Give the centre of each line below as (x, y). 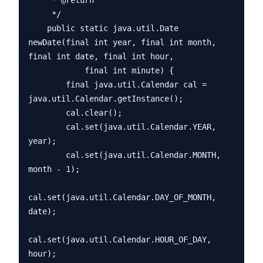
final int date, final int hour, (101, 56)
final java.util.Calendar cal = (47, 85)
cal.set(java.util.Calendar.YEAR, (47, 127)
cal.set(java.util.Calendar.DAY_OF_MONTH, (122, 197)
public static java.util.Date (38, 28)
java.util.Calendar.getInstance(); (106, 99)
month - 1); (54, 169)
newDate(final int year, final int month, (122, 42)
